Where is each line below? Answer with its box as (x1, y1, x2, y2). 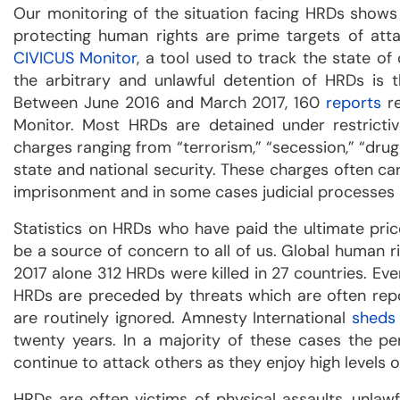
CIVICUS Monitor (13, 47, 137, 70)
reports (320, 92, 382, 114)
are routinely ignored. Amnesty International (13, 307, 353, 329)
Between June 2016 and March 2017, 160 (13, 92, 321, 114)
